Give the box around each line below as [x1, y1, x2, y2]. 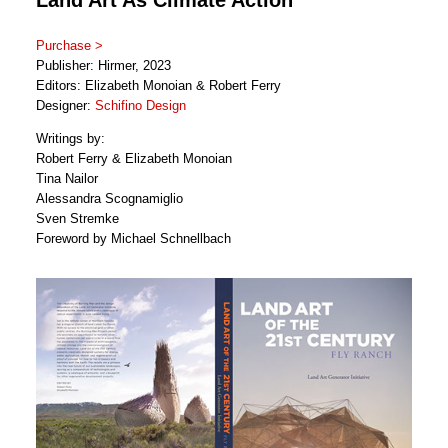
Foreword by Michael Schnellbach [36, 230, 231, 246]
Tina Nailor [36, 170, 98, 186]
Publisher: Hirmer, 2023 [36, 57, 171, 73]
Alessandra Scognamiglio [36, 190, 183, 206]
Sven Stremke [36, 210, 119, 226]
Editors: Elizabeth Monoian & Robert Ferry [36, 77, 281, 93]
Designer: [36, 97, 95, 113]
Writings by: [36, 130, 105, 146]
